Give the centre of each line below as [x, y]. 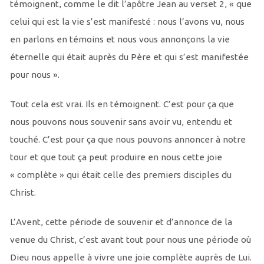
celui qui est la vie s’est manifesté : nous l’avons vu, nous [127, 22]
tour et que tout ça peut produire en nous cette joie [116, 157]
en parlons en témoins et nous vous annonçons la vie [120, 39]
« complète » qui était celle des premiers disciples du [121, 175]
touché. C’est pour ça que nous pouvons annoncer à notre [128, 140]
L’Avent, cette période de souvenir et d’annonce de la [121, 222]
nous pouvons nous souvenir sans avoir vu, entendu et [121, 122]
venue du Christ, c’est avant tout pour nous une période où [130, 240]
